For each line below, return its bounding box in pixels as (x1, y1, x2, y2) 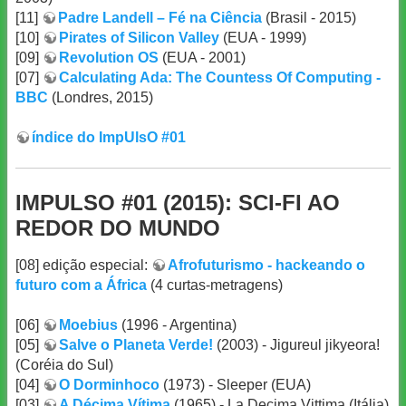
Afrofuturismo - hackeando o (168, 256, 365, 273)
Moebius (59, 317, 118, 333)
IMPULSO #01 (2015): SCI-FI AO (15, 189, 340, 215)
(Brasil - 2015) (262, 9, 356, 25)
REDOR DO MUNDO (15, 215, 220, 240)
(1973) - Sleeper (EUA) (159, 377, 311, 393)
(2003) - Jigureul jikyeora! (213, 337, 380, 353)
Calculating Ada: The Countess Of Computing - (59, 69, 381, 85)
